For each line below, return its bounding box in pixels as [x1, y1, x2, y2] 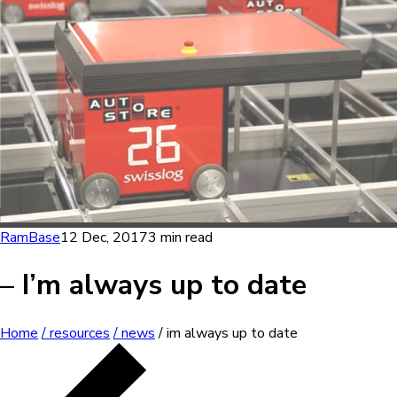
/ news [113, 323, 155, 343]
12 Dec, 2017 [60, 227, 148, 247]
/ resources [42, 323, 110, 343]
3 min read [148, 227, 213, 247]
